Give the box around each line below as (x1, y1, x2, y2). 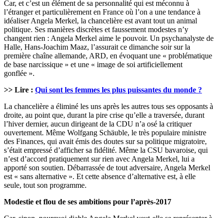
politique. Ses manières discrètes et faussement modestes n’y (4, 25, 188, 34)
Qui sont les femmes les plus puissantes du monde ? (35, 86, 202, 94)
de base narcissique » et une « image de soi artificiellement (4, 60, 182, 69)
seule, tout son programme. (4, 181, 87, 190)
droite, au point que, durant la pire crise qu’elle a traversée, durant (4, 111, 204, 120)
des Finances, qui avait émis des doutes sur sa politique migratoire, (4, 137, 207, 146)
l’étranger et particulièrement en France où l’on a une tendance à (4, 8, 200, 17)
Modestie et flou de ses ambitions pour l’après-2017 (4, 198, 171, 206)
